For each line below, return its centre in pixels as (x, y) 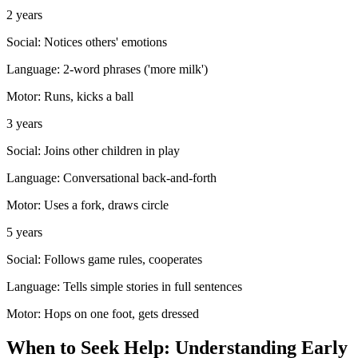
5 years (24, 233)
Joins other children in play (112, 151)
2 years (24, 15)
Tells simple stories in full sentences (153, 287)
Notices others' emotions (105, 42)
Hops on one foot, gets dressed (121, 314)
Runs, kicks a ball (89, 97)
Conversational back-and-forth (140, 178)
